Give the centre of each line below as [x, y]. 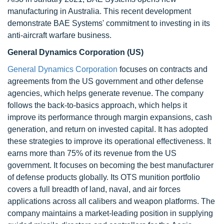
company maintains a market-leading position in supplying [110, 213]
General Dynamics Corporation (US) [75, 52]
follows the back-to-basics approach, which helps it [97, 105]
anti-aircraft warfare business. [59, 35]
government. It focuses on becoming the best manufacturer [110, 165]
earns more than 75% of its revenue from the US [92, 153]
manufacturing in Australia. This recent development [99, 11]
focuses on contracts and [162, 69]
